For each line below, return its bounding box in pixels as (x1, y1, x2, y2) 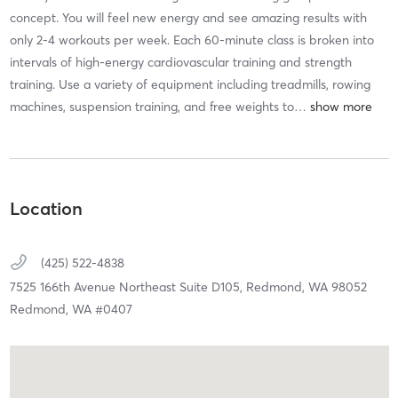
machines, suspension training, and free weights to (9, 98, 294, 115)
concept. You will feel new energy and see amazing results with (9, 9, 367, 26)
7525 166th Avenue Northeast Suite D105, (9, 279, 246, 296)
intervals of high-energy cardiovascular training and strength (9, 53, 352, 70)
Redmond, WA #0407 (9, 301, 132, 318)
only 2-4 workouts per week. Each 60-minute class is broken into (9, 31, 374, 48)
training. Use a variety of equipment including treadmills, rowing (9, 76, 370, 92)
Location (9, 197, 83, 220)
